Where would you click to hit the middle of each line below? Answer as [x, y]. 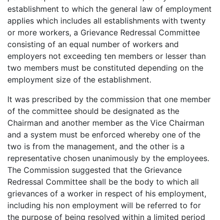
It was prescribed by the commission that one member [109, 99]
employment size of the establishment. [79, 80]
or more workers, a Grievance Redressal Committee [104, 33]
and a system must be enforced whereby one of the [104, 135]
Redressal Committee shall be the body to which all [103, 182]
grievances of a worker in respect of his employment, [107, 194]
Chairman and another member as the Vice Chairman [106, 123]
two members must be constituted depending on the [105, 68]
